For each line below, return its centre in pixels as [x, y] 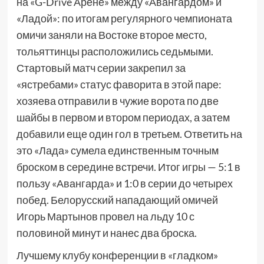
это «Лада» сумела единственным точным [117, 150]
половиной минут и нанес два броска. [106, 233]
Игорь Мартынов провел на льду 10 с [105, 216]
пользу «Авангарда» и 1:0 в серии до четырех [124, 183]
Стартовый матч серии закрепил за [101, 68]
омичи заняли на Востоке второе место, [111, 35]
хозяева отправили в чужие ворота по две [117, 101]
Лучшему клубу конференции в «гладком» [117, 255]
